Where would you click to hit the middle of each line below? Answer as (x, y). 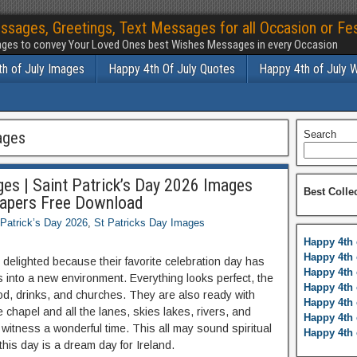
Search (320, 134)
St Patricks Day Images (149, 223)
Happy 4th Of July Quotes (172, 69)
